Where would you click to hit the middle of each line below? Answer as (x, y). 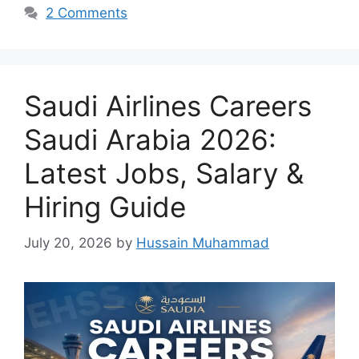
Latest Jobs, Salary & (164, 173)
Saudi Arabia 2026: (150, 140)
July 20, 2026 (68, 242)
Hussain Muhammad (203, 242)
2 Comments (87, 13)
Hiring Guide (105, 207)
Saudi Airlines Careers (168, 106)
